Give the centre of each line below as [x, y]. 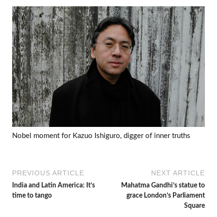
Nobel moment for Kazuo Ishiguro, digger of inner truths [101, 136]
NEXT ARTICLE [178, 173]
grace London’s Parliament [166, 195]
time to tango [32, 195]
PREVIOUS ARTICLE [48, 173]
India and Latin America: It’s [54, 185]
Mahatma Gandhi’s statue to [163, 185]
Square [194, 206]
